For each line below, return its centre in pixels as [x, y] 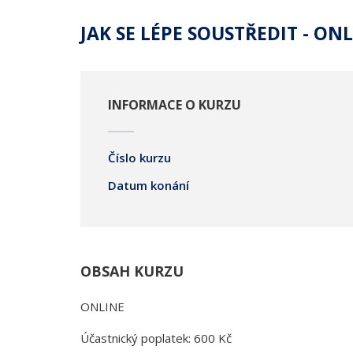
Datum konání [149, 185]
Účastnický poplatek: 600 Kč [156, 338]
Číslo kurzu [139, 158]
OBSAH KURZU [132, 271]
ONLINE [102, 307]
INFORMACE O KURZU [175, 105]
